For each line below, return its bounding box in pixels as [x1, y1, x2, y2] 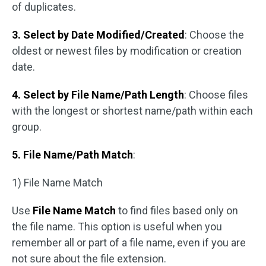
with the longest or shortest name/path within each [12, 104, 253, 118]
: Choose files [184, 88, 248, 102]
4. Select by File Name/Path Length [12, 88, 184, 102]
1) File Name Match [12, 176, 103, 189]
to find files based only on [116, 204, 238, 217]
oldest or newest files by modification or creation [12, 45, 242, 58]
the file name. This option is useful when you [12, 220, 222, 233]
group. [12, 121, 42, 134]
